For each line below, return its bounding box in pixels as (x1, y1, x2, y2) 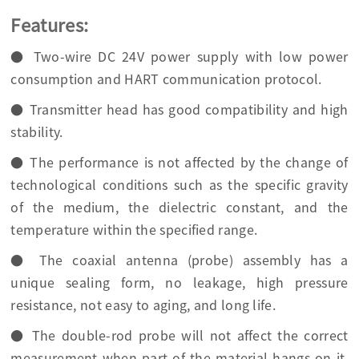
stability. (10, 125, 63, 139)
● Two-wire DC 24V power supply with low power (10, 50, 349, 63)
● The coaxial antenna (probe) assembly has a (10, 253, 349, 267)
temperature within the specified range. (10, 223, 258, 236)
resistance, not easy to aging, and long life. (10, 298, 276, 312)
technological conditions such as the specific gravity (10, 178, 349, 192)
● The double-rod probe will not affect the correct (10, 329, 349, 342)
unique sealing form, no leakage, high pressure (10, 276, 349, 289)
